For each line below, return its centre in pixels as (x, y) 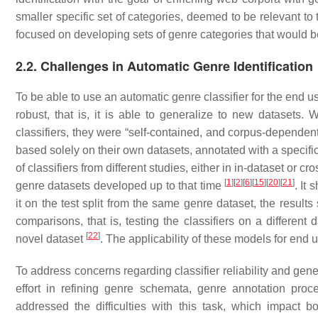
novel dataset (51, 239)
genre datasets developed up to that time (120, 186)
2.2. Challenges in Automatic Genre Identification (164, 66)
